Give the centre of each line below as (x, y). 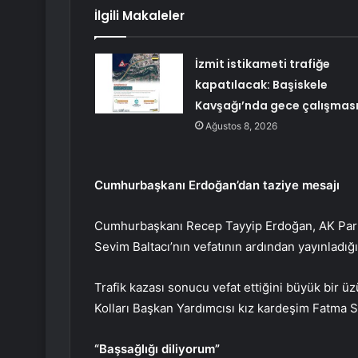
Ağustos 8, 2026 (241, 126)
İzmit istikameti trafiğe (262, 64)
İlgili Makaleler (139, 16)
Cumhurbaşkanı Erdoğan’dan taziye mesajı (217, 185)
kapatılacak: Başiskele (261, 85)
